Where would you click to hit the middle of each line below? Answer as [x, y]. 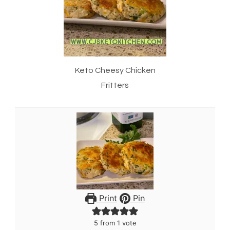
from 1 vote [117, 223]
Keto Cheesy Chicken [115, 71]
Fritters [115, 85]
